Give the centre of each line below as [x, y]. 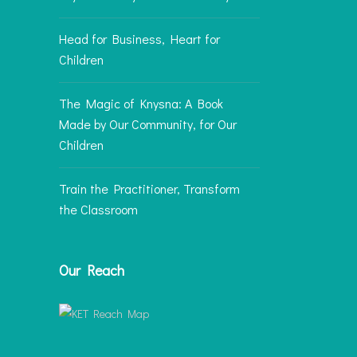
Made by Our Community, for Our [148, 124]
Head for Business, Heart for [139, 39]
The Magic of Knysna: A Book [141, 103]
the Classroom [98, 209]
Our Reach [92, 270]
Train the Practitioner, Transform [149, 188]
